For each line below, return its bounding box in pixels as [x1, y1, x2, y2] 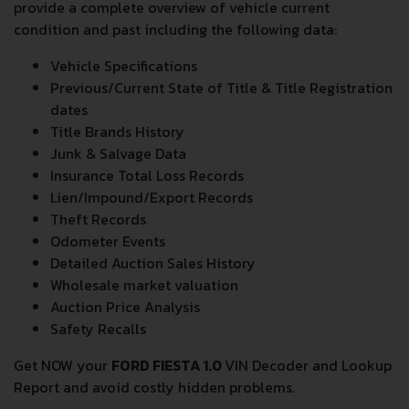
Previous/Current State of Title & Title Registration [50, 76, 393, 99]
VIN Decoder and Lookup [225, 353, 392, 376]
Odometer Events [50, 229, 165, 252]
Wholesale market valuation [50, 273, 238, 296]
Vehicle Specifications [50, 54, 197, 77]
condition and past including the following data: [14, 17, 337, 40]
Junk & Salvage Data [50, 142, 186, 164]
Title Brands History [50, 120, 184, 142]
